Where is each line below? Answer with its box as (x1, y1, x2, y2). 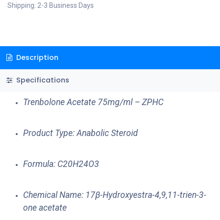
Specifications (14, 75, 69, 85)
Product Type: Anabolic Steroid (23, 128, 138, 138)
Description (14, 52, 58, 62)
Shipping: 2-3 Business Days (7, 1, 94, 9)
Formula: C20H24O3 (23, 159, 99, 169)
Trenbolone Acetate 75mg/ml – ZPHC (23, 97, 164, 108)
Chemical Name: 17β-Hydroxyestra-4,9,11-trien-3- (23, 190, 206, 200)
